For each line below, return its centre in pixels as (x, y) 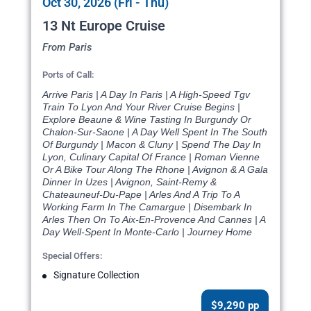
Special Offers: (73, 256)
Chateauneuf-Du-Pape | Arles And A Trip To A (141, 195)
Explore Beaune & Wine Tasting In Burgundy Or (147, 120)
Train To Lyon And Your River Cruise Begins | (141, 107)
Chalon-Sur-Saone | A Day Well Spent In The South (155, 132)
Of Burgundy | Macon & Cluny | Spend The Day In (152, 145)
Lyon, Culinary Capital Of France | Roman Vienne (151, 157)
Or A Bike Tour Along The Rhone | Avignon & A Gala (155, 170)
